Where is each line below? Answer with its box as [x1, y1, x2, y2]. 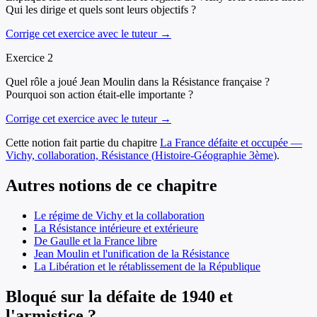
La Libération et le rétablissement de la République [34, 260, 260, 272]
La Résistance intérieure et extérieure [34, 221, 198, 234]
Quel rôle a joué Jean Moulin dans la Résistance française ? [6, 76, 270, 88]
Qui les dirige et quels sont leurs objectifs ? [6, 4, 196, 16]
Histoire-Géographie [155, 149, 246, 162]
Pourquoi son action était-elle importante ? [6, 88, 193, 101]
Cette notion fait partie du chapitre [6, 137, 157, 149]
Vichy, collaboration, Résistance [6, 149, 149, 162]
